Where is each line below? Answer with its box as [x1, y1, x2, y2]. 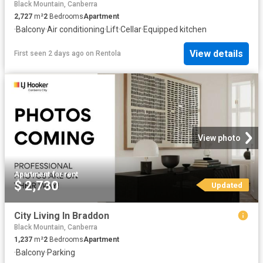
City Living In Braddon [14, 210, 109, 222]
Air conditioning [47, 25, 104, 35]
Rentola [96, 49, 121, 58]
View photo [198, 133, 241, 143]
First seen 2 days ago [14, 49, 84, 58]
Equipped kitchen [143, 25, 207, 35]
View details [190, 48, 243, 59]
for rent [52, 170, 78, 179]
